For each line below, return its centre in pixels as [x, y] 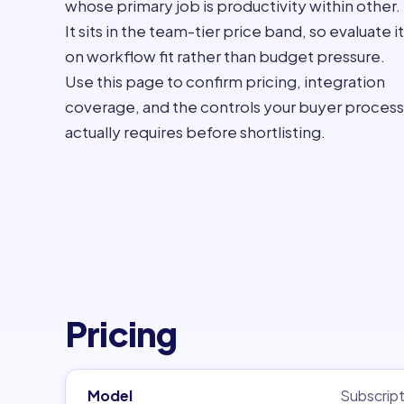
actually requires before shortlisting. [195, 132]
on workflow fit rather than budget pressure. [225, 56]
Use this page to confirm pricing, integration [225, 81]
